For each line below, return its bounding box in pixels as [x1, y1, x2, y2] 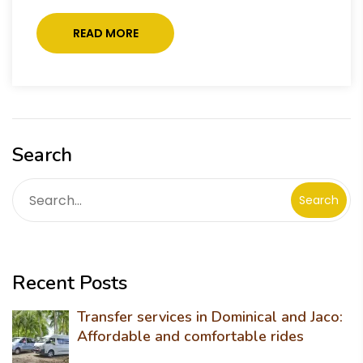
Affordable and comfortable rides [77, 327, 304, 346]
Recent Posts [12, 270, 127, 296]
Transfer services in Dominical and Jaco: [77, 307, 343, 327]
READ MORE [72, 25, 139, 41]
